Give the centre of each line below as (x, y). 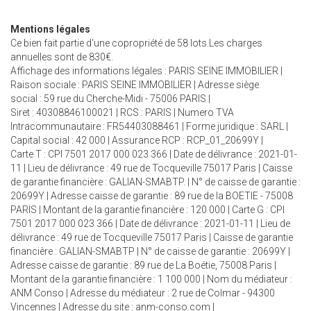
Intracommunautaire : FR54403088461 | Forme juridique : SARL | (149, 126)
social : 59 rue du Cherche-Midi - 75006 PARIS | (110, 99)
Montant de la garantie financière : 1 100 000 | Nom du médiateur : (151, 279)
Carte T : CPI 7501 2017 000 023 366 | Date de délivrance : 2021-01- (154, 154)
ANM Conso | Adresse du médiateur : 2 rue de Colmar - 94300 (143, 293)
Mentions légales (50, 29)
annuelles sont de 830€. (62, 57)
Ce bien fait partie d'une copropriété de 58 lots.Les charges (136, 43)
